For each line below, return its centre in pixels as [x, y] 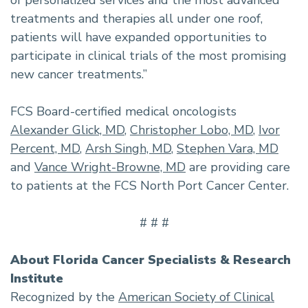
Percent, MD [45, 148]
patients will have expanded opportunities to [139, 37]
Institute [37, 278]
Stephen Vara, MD [228, 148]
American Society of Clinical [196, 297]
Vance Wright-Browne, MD [110, 167]
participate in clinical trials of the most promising [148, 56]
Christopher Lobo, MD [191, 130]
